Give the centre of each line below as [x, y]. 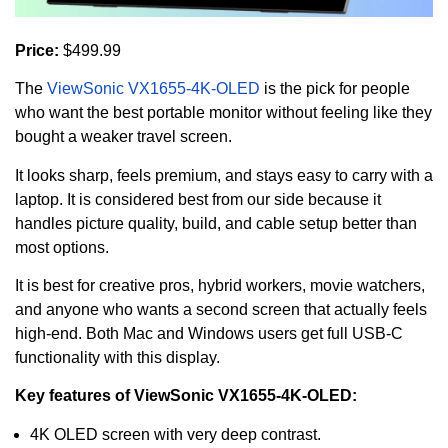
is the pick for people [335, 89]
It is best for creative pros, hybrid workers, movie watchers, [220, 285]
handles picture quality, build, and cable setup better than [216, 223]
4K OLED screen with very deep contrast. [175, 434]
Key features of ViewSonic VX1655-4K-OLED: [186, 396]
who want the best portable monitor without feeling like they [223, 113]
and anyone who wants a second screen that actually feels [221, 309]
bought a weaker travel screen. [123, 137]
